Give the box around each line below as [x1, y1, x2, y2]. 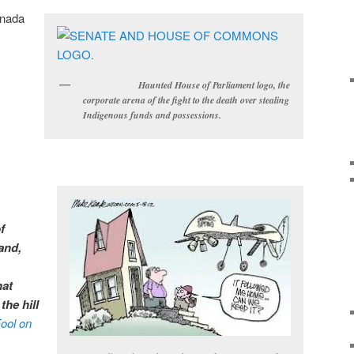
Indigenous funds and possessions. [83, 108, 224, 122]
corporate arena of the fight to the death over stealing [83, 93, 289, 107]
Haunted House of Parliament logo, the [83, 78, 290, 92]
